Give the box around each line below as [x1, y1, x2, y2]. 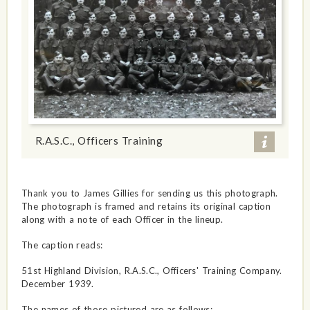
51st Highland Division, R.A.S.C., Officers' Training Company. [21, 264, 282, 276]
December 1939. [21, 277, 94, 289]
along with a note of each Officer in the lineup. [21, 213, 224, 225]
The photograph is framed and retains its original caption [21, 200, 271, 212]
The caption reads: [21, 239, 103, 250]
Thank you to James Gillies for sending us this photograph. [21, 187, 278, 199]
